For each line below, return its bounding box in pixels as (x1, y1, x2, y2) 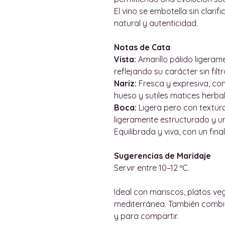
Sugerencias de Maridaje (114, 150, 211, 161)
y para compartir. (114, 210, 178, 221)
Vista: (114, 54, 136, 64)
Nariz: (114, 78, 137, 88)
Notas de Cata (114, 42, 170, 52)
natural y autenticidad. (114, 18, 198, 28)
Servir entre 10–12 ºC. (114, 162, 189, 173)
